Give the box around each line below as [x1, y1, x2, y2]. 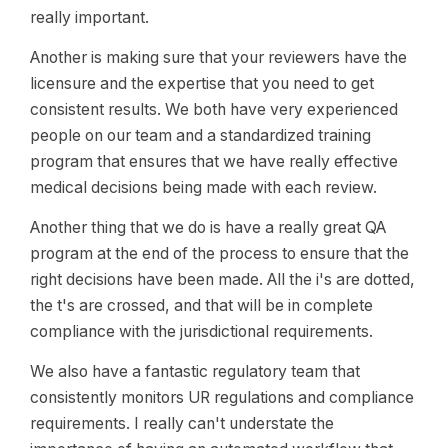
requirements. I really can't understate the [30, 414, 334, 433]
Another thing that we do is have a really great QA [30, 218, 386, 237]
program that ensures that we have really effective [30, 152, 398, 171]
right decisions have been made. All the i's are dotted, [30, 270, 415, 289]
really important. [30, 8, 149, 27]
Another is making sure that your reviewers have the [30, 48, 407, 67]
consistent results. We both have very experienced [30, 100, 398, 119]
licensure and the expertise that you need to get [30, 74, 374, 93]
